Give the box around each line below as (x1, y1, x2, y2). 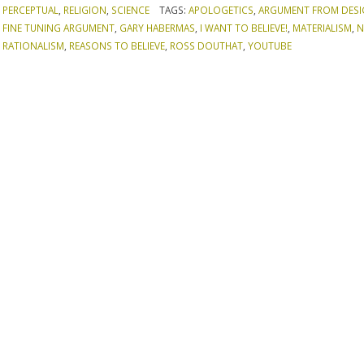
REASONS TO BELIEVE (69, 38, 166, 52)
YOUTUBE (248, 38, 292, 52)
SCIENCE (111, 2, 150, 16)
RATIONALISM (2, 38, 65, 52)
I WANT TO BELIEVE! (200, 20, 288, 34)
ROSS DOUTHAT (170, 38, 244, 52)
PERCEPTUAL (2, 2, 59, 16)
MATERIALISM (292, 20, 353, 34)
